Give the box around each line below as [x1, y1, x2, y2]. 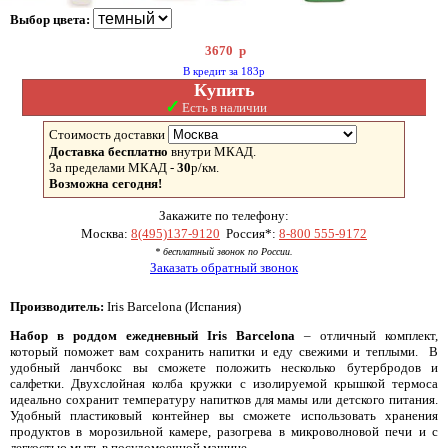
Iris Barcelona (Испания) [104, 299, 241, 314]
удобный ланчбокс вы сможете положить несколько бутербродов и [10, 360, 438, 375]
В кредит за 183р [183, 65, 265, 77]
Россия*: [220, 226, 279, 241]
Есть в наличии [182, 100, 267, 115]
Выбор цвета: [10, 12, 93, 27]
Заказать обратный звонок [150, 260, 298, 275]
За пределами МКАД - [49, 160, 177, 175]
